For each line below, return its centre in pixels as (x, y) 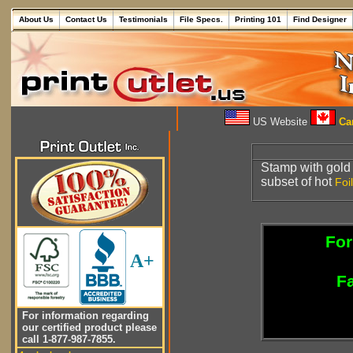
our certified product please (88, 327)
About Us (36, 19)
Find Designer (320, 19)
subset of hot (298, 182)
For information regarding (84, 316)
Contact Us (86, 19)
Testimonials (143, 19)
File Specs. (201, 19)
